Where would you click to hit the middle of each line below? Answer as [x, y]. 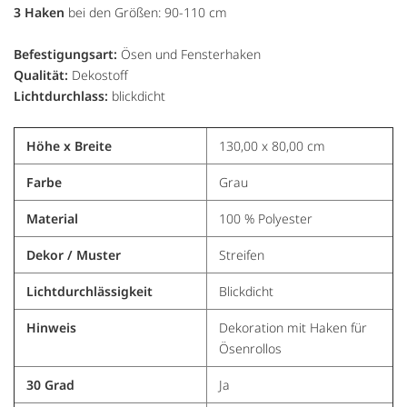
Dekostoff [100, 74]
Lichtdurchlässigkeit [89, 291]
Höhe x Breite [69, 145]
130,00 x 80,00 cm [272, 145]
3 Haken [39, 12]
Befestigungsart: [67, 54]
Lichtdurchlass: [63, 95]
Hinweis [51, 327]
